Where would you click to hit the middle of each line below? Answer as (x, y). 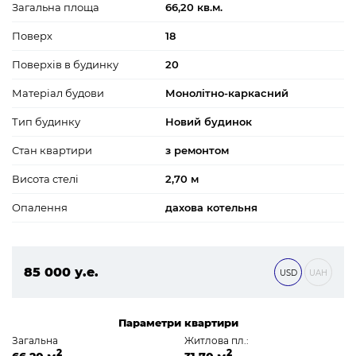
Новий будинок (209, 122)
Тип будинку (46, 122)
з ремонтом (197, 151)
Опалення (40, 208)
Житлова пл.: (216, 341)
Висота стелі (45, 179)
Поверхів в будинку (65, 65)
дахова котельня (211, 208)
